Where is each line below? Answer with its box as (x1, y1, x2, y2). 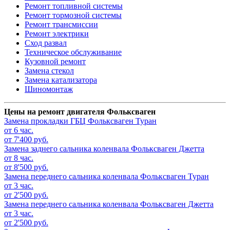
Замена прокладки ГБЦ (4, 117, 88, 126)
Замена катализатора (25, 75, 97, 85)
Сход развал (25, 39, 67, 48)
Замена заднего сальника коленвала (4, 144, 131, 154)
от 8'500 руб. (4, 163, 48, 172)
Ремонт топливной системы (25, 2, 123, 11)
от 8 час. (4, 154, 33, 163)
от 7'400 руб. (4, 135, 48, 144)
